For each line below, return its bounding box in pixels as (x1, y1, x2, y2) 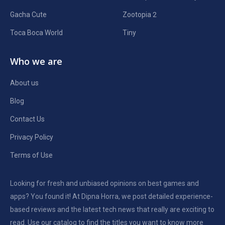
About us (10, 79, 39, 87)
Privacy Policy (10, 133, 53, 142)
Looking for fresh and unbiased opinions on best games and (10, 179, 199, 188)
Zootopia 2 (123, 11, 157, 19)
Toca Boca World (10, 29, 63, 37)
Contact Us (10, 115, 45, 124)
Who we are (10, 55, 62, 68)
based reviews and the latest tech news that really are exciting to (10, 205, 214, 214)
